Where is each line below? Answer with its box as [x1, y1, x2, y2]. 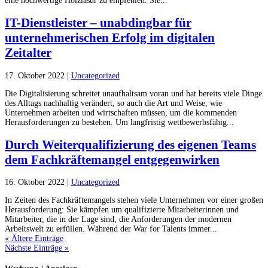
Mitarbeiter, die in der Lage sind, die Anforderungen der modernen [5, 215, 232, 224]
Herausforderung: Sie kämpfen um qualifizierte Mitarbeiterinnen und [5, 205, 239, 215]
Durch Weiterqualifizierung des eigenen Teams [5, 137, 256, 152]
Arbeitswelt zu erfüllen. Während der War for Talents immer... [5, 224, 217, 234]
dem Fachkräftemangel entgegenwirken [5, 152, 220, 167]
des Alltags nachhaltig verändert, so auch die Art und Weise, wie [5, 98, 222, 108]
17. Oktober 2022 [5, 71, 65, 80]
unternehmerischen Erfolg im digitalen [5, 31, 215, 45]
